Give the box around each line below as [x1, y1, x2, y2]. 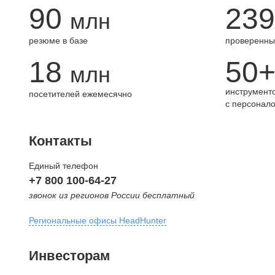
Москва [29, 242, 61, 252]
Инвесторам [29, 248, 110, 263]
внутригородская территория [29, 260, 145, 270]
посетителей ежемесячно [29, 89, 132, 99]
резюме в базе [29, 36, 88, 45]
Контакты [29, 133, 92, 149]
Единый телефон [29, 161, 98, 171]
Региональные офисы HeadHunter [29, 215, 166, 225]
